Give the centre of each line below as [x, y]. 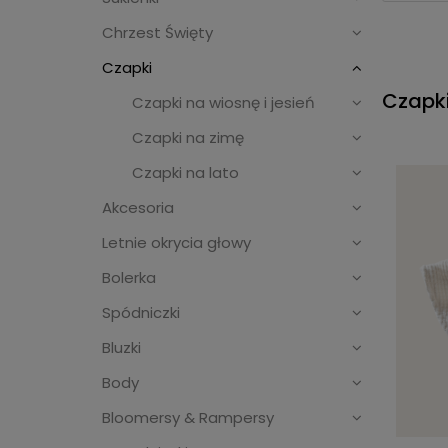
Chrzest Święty [157, 33]
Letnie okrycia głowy [176, 243]
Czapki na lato [185, 173]
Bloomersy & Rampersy [188, 418]
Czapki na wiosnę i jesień [223, 103]
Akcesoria [138, 208]
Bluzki [121, 348]
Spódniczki [141, 313]
